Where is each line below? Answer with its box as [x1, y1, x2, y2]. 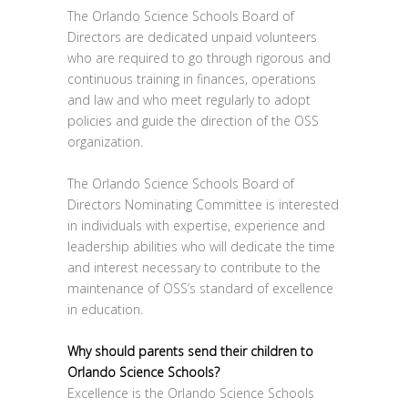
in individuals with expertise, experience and [67, 217, 325, 234]
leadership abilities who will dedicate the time [67, 238, 335, 255]
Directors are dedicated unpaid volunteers [67, 28, 317, 46]
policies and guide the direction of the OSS [67, 112, 319, 129]
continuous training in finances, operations [67, 70, 316, 87]
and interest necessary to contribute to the [67, 259, 321, 276]
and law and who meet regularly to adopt [67, 91, 311, 108]
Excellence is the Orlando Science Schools [67, 384, 314, 402]
